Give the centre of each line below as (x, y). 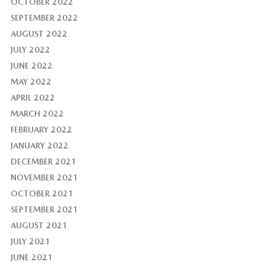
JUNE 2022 (31, 66)
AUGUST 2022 (39, 34)
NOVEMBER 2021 (44, 178)
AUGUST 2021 (39, 226)
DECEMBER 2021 (43, 162)
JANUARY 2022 (39, 146)
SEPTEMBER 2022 (44, 18)
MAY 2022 (31, 82)
